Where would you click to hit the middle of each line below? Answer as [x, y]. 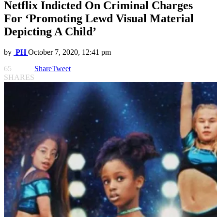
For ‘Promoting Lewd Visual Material [99, 19]
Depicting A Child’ [50, 32]
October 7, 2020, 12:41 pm [70, 52]
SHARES [19, 77]
